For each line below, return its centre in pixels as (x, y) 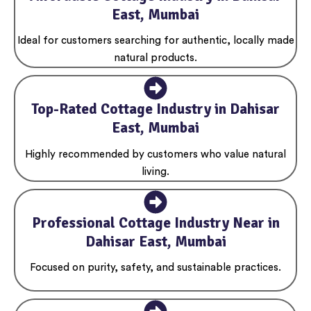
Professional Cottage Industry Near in (155, 222)
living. (155, 171)
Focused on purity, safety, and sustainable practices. (155, 268)
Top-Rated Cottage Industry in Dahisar (155, 109)
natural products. (155, 58)
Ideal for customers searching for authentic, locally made (155, 41)
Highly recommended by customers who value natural (155, 154)
